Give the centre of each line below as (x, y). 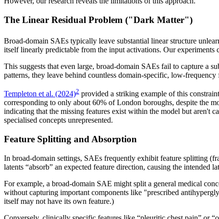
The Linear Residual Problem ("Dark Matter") (98, 20)
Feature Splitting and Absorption (70, 139)
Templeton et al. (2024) (40, 94)
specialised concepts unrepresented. (58, 120)
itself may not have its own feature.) (59, 201)
